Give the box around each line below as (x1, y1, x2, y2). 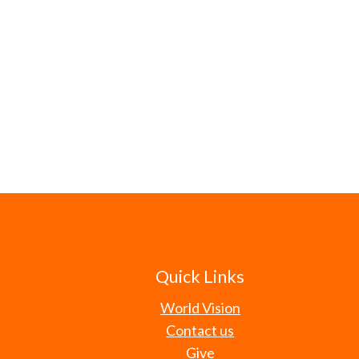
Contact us (166, 321, 235, 339)
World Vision (159, 298, 240, 317)
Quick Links (155, 266, 245, 287)
